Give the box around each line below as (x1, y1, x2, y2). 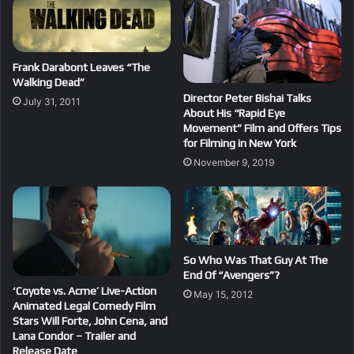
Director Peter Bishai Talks (183, 92, 311, 105)
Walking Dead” (13, 76, 85, 89)
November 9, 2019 (194, 156, 274, 169)
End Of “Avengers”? (183, 268, 280, 281)
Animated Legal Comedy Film (13, 299, 156, 312)
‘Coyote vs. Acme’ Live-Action (13, 284, 156, 297)
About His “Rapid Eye (183, 107, 285, 120)
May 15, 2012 (194, 288, 253, 300)
